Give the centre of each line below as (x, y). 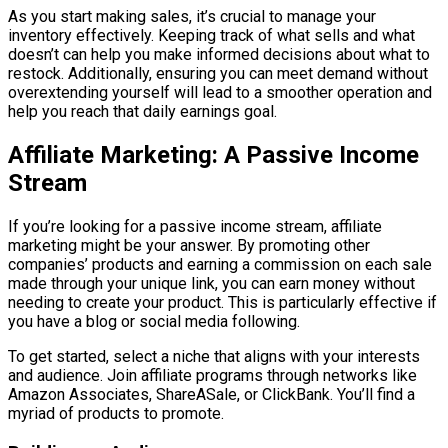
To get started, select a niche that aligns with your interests (214, 357)
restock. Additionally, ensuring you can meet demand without (218, 74)
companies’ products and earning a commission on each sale (220, 265)
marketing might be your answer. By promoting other (189, 246)
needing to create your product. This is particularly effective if (222, 303)
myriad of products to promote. (116, 414)
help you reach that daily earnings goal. (142, 112)
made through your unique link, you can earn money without (211, 284)
